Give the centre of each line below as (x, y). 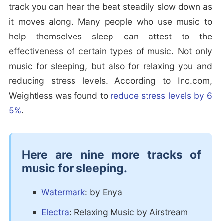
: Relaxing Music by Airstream (128, 212)
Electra (55, 212)
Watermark (63, 192)
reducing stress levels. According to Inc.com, (110, 81)
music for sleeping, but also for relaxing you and (110, 66)
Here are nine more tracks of (111, 155)
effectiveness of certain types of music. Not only (110, 51)
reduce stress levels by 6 (162, 96)
